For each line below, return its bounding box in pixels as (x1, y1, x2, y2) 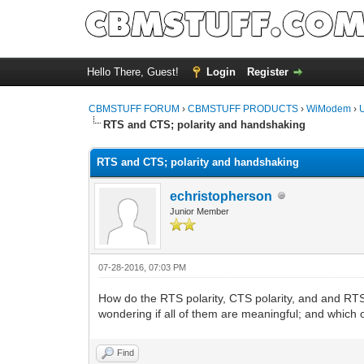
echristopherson (170, 188, 273, 203)
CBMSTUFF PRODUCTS (188, 103, 299, 115)
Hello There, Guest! (86, 66, 182, 78)
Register (246, 66, 288, 78)
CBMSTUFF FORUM (89, 103, 180, 115)
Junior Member (170, 206, 230, 216)
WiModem (306, 103, 352, 115)
